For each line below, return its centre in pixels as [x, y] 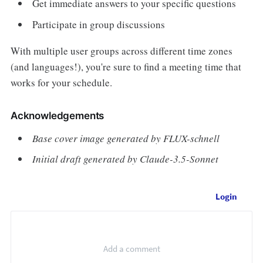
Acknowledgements [57, 115]
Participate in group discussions [99, 24]
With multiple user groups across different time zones [121, 50]
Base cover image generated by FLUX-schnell [126, 138]
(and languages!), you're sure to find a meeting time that [126, 66]
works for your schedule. [61, 82]
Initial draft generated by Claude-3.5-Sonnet [126, 159]
